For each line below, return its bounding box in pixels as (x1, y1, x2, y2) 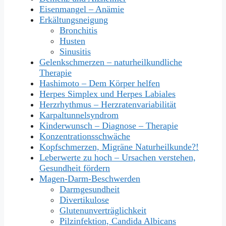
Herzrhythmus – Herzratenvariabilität (39, 99, 176, 110)
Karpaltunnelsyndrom (39, 110, 119, 121)
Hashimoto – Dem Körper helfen (39, 78, 160, 89)
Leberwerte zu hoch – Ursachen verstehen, (39, 152, 196, 163)
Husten (60, 36, 85, 46)
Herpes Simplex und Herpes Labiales (39, 89, 176, 99)
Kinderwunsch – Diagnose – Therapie (39, 121, 178, 131)
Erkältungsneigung (39, 15, 108, 25)
